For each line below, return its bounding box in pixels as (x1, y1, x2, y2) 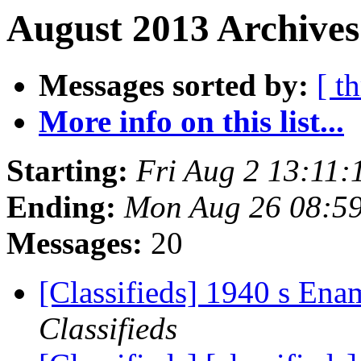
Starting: (6, 153, 128, 189)
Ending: (6, 189, 116, 225)
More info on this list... (39, 104, 344, 139)
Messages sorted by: (39, 68, 309, 103)
